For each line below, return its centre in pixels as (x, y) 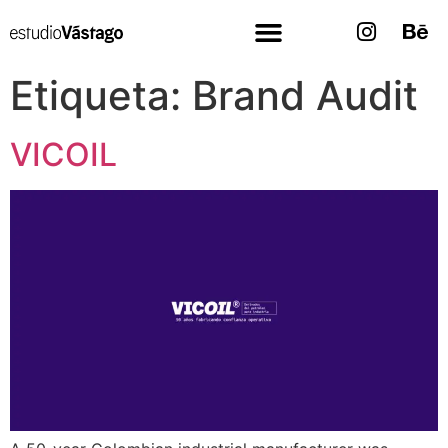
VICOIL (63, 154)
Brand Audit (305, 95)
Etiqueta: (101, 95)
